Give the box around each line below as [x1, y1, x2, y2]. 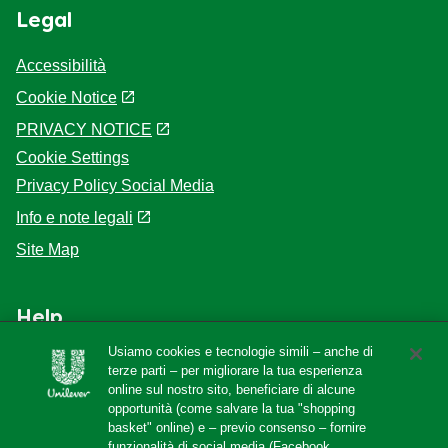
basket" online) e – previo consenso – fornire [108, 420, 367, 435]
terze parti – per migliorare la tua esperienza [108, 363, 363, 378]
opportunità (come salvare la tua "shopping [108, 401, 356, 416]
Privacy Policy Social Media [16, 177, 214, 195]
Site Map [16, 241, 79, 259]
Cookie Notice [16, 89, 117, 107]
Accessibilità [16, 57, 106, 75]
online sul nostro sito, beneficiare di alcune [108, 382, 356, 397]
